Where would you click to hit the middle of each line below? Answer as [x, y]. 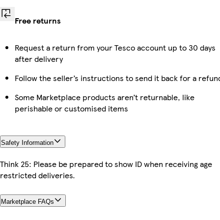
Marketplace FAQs [27, 201]
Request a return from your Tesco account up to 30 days [115, 47]
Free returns [38, 20]
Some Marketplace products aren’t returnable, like [105, 97]
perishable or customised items [71, 108]
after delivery [39, 58]
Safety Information [27, 142]
